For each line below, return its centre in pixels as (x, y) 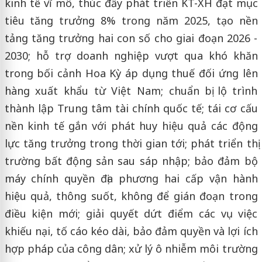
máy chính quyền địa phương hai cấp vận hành (131, 178)
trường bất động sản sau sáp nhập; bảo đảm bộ (131, 161)
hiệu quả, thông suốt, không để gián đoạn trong (131, 196)
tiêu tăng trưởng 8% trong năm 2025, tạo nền (131, 20)
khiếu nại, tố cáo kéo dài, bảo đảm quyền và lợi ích (131, 231)
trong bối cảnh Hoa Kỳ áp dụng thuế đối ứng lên (131, 73)
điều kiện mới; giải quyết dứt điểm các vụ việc (131, 213)
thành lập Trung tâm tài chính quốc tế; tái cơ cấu (131, 108)
